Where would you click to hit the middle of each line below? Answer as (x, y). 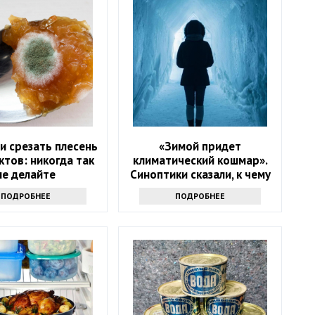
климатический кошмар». (200, 160)
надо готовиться (200, 188)
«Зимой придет (200, 146)
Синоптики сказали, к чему (200, 174)
